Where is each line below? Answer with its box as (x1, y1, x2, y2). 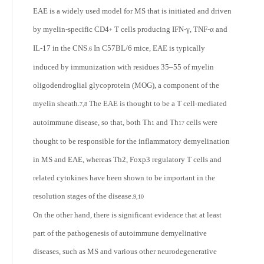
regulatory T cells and (150, 155, 222, 164)
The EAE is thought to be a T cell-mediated (87, 99, 227, 108)
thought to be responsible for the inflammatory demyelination (33, 137, 230, 146)
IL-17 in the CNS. (33, 44, 89, 52)
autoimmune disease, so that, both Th (33, 118, 151, 127)
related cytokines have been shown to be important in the (33, 173, 215, 182)
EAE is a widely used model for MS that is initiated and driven (33, 6, 232, 15)
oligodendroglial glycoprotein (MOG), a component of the (33, 81, 219, 90)
